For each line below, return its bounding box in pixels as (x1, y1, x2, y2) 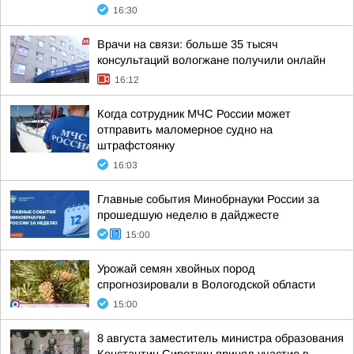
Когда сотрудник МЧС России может (97, 107, 291, 120)
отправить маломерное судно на (97, 123, 273, 136)
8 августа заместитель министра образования (97, 332, 344, 345)
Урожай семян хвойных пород (97, 262, 255, 275)
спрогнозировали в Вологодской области (97, 278, 315, 291)
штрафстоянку (97, 139, 175, 152)
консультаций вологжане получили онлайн (97, 54, 326, 66)
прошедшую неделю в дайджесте (97, 209, 279, 221)
